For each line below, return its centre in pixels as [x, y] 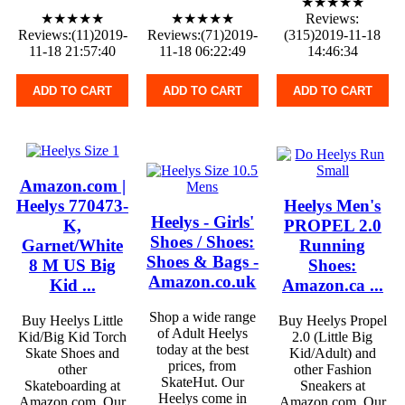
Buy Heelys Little [72, 320]
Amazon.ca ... [332, 285]
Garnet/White [72, 245]
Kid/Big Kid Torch [72, 336]
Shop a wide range [202, 316]
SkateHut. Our [202, 381]
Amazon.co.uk [202, 281]
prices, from [202, 365]
